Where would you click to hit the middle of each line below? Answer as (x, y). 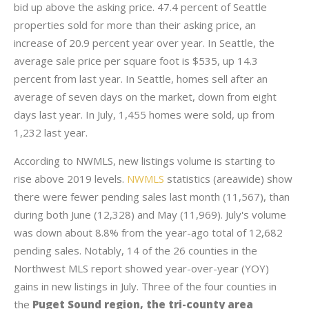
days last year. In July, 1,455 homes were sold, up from (144, 114)
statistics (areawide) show (228, 179)
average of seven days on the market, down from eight (145, 97)
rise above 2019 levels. (70, 179)
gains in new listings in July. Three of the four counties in (145, 286)
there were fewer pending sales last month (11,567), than (152, 197)
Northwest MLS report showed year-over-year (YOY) (141, 268)
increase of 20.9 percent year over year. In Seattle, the (144, 43)
